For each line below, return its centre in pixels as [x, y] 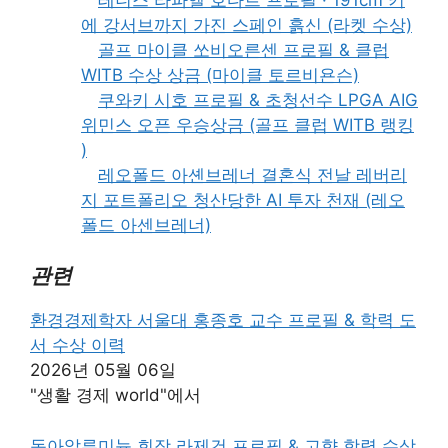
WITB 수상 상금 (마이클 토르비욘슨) [220, 74]
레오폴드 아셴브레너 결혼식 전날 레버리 [252, 174]
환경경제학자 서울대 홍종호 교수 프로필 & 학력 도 [223, 320]
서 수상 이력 [77, 345]
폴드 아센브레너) [146, 224]
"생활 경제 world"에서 [115, 395]
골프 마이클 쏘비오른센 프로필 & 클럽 [243, 49]
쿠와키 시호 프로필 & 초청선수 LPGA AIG [258, 99]
